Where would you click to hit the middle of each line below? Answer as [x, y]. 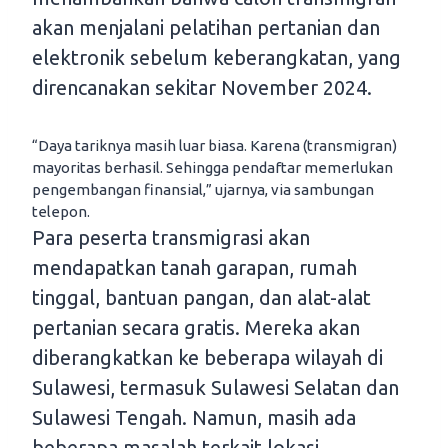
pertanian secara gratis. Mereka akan [196, 328]
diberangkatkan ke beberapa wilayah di [207, 358]
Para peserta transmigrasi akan [171, 238]
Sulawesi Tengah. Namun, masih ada [194, 418]
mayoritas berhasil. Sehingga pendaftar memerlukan [212, 168]
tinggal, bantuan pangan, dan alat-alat [201, 298]
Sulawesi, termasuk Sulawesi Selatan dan [215, 388]
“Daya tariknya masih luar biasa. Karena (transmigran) [214, 146]
